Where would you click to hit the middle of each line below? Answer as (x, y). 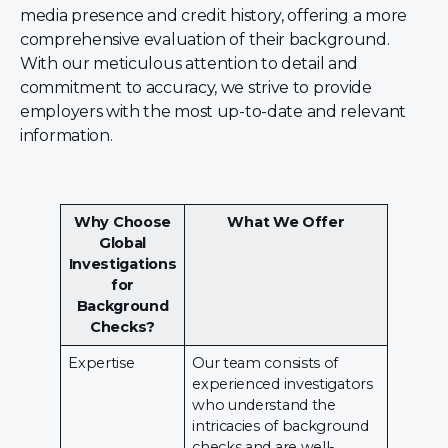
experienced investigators (282, 383)
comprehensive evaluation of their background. (205, 40)
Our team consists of (265, 362)
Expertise (101, 362)
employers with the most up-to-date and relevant (213, 112)
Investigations (122, 263)
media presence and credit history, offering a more (214, 16)
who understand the (264, 404)
